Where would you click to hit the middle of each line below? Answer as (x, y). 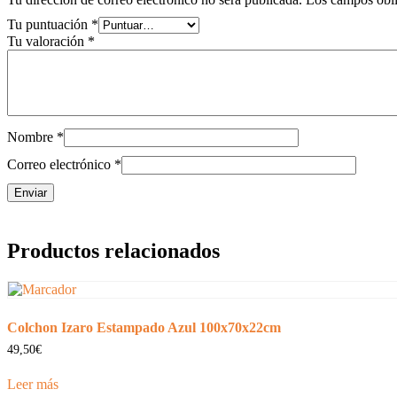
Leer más (33, 385)
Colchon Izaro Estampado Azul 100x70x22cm (144, 327)
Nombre (32, 136)
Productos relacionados (113, 250)
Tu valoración (47, 41)
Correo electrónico (61, 164)
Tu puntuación (49, 24)
